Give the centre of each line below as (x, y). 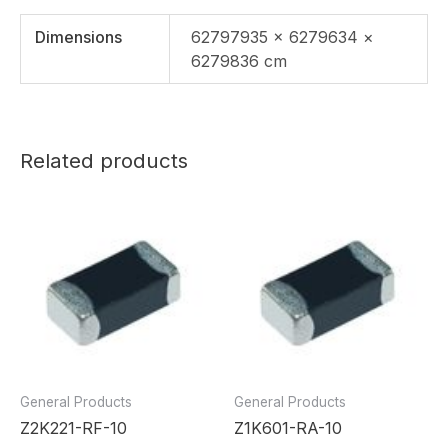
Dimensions (79, 36)
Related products (104, 160)
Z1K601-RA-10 (288, 427)
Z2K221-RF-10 (73, 427)
